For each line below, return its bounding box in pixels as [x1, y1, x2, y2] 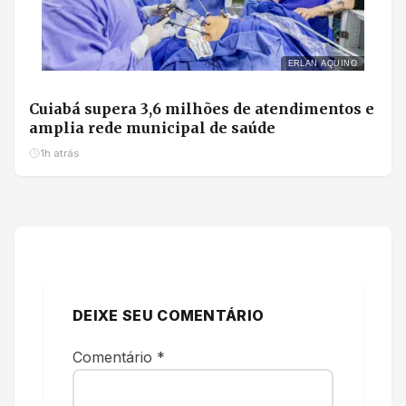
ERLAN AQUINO [287, 58, 357, 68]
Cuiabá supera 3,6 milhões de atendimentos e [29, 99, 374, 118]
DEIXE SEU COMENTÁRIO [72, 305, 265, 324]
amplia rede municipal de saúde [29, 118, 275, 137]
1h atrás [40, 146, 79, 159]
